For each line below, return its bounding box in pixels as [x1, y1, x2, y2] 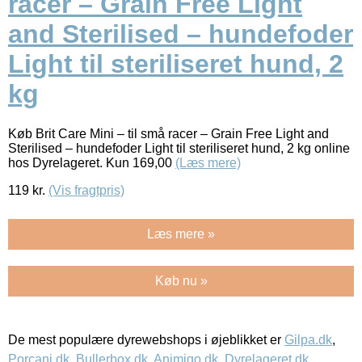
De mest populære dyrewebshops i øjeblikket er [8, 332, 284, 347]
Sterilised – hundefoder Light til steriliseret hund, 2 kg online [8, 141, 350, 155]
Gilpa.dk [284, 332, 332, 347]
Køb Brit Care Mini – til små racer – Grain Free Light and [8, 126, 329, 141]
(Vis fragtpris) [48, 183, 124, 197]
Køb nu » [154, 273, 208, 288]
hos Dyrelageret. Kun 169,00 [8, 155, 175, 170]
